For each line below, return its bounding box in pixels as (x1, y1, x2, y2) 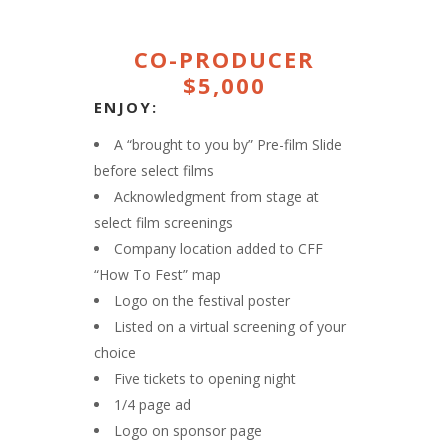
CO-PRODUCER (133, 43, 315, 74)
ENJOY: (94, 96, 158, 117)
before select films (94, 160, 214, 180)
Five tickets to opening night (114, 368, 296, 388)
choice (94, 342, 136, 362)
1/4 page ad (114, 394, 191, 414)
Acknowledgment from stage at (114, 186, 319, 206)
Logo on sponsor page (114, 420, 262, 440)
